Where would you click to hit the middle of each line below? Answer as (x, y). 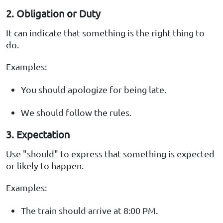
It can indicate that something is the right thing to (105, 33)
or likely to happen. (45, 166)
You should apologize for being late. (94, 90)
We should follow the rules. (76, 112)
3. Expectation (38, 134)
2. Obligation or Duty (53, 13)
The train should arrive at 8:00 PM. (89, 211)
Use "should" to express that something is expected (110, 154)
